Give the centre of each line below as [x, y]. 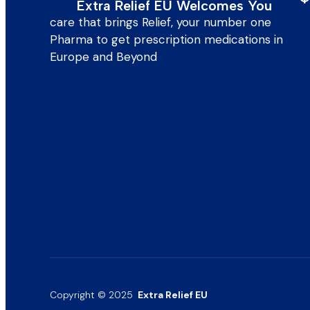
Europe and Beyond [105, 57]
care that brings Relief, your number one [161, 22]
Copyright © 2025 [93, 295]
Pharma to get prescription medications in [166, 39]
